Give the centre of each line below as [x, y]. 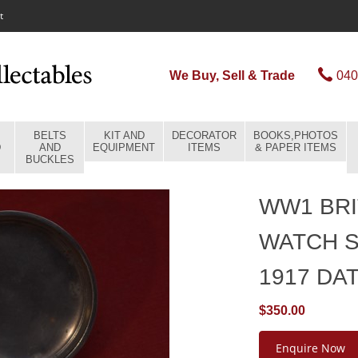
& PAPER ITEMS [296, 147]
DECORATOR [204, 135]
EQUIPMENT [124, 147]
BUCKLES [50, 159]
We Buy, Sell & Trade [232, 76]
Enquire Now [310, 348]
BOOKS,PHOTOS [296, 135]
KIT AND [124, 135]
